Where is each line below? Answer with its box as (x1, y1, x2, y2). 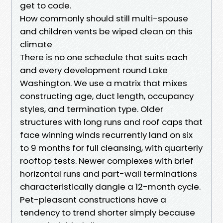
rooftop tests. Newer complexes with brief (20, 154, 194, 167)
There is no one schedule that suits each (20, 51, 188, 63)
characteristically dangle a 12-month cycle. (20, 180, 201, 193)
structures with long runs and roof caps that (20, 115, 203, 128)
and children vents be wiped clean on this (20, 25, 193, 37)
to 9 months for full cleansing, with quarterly (20, 141, 203, 154)
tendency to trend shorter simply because (20, 206, 195, 219)
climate (20, 38, 52, 50)
